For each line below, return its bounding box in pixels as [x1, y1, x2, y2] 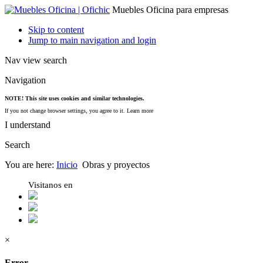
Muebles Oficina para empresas [112, 5, 228, 15]
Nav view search [5, 55, 67, 65]
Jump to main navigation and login [28, 35, 156, 45]
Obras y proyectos [82, 160, 150, 170]
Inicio [56, 160, 77, 170]
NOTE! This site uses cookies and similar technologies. [5, 95, 144, 102]
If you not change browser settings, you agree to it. [5, 107, 127, 114]
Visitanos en [28, 180, 73, 190]
